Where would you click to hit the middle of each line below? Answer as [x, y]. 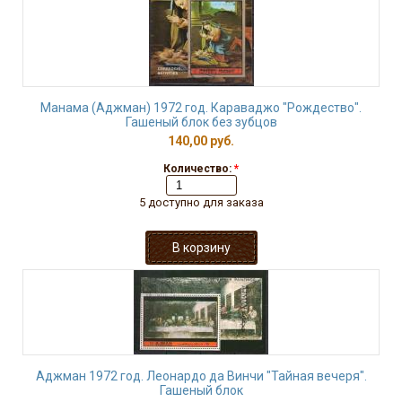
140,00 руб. [201, 141]
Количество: [199, 169]
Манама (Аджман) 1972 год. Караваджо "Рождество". [201, 108]
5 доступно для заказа [201, 202]
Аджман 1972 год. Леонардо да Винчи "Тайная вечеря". [201, 376]
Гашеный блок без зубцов [201, 122]
